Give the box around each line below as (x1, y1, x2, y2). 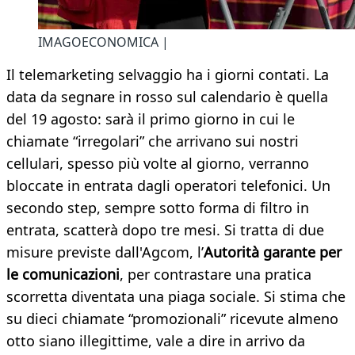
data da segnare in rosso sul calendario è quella (6, 87, 328, 107)
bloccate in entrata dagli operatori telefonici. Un (6, 176, 330, 196)
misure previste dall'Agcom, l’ (6, 242, 204, 262)
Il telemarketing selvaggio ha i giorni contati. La (6, 65, 329, 85)
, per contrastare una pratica (120, 265, 311, 284)
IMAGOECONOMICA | (38, 33, 169, 52)
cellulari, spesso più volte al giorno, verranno (6, 154, 309, 174)
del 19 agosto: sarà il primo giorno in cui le (6, 109, 295, 129)
